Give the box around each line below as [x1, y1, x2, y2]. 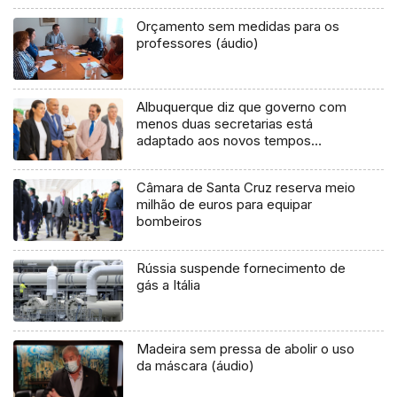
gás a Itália [136, 276, 201, 294]
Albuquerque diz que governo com [136, 98, 347, 116]
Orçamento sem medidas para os [136, 18, 340, 35]
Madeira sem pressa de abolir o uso [136, 340, 355, 358]
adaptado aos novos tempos [136, 132, 312, 150]
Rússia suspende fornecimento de [136, 260, 346, 277]
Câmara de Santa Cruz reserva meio [136, 179, 356, 197]
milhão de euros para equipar [136, 196, 313, 214]
